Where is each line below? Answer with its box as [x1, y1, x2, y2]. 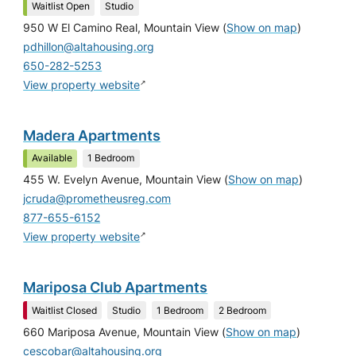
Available [32, 152, 73, 164]
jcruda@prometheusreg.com [23, 192, 172, 206]
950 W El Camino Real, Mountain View [23, 21, 220, 35]
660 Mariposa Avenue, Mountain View [23, 325, 219, 339]
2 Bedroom [219, 304, 267, 316]
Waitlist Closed [32, 304, 98, 316]
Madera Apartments [23, 126, 161, 144]
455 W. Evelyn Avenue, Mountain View [23, 173, 222, 187]
